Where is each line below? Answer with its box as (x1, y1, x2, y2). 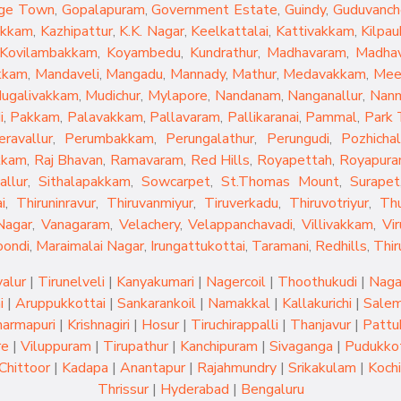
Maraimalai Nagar (36, 236, 144, 256)
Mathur (231, 64, 277, 84)
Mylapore (147, 86, 208, 106)
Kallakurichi (282, 294, 352, 313)
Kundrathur (190, 43, 258, 63)
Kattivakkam (275, 21, 354, 41)
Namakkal (208, 294, 270, 313)
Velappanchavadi (188, 215, 294, 235)
